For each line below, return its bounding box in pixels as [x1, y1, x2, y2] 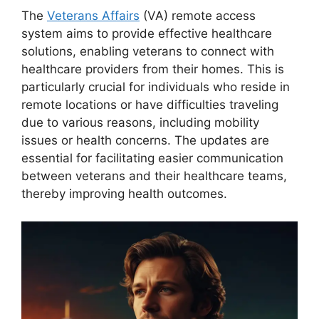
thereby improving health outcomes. [21, 187, 227, 202]
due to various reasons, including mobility [21, 115, 259, 130]
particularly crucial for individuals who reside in [21, 80, 290, 95]
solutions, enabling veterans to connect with [21, 44, 274, 59]
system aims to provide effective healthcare [21, 26, 272, 41]
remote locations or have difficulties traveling [21, 98, 278, 113]
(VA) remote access [140, 9, 256, 23]
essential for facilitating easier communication [21, 151, 283, 166]
